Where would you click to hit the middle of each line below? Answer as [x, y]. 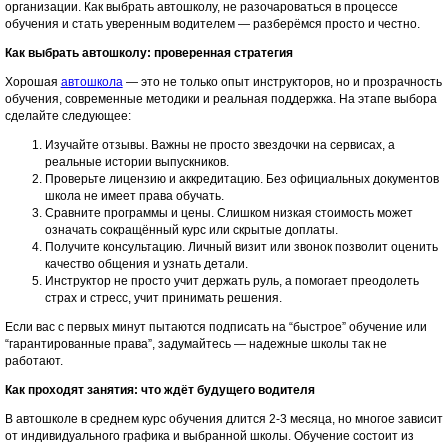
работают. [33, 361]
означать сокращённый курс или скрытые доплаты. [191, 230]
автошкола [91, 82]
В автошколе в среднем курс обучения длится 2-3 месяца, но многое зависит [223, 419]
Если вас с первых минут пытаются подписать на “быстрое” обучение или [215, 327]
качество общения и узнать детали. [146, 264]
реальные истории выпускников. [136, 162]
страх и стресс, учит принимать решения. [163, 298]
